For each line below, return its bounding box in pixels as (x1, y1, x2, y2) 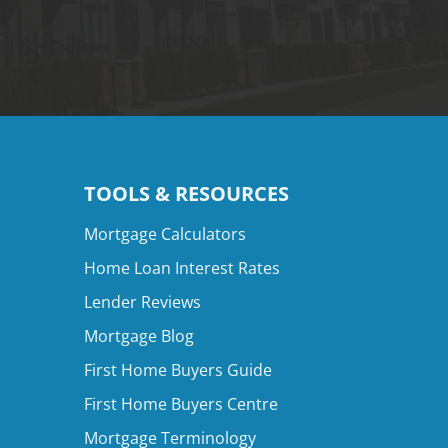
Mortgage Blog (83, 325, 194, 347)
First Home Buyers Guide (83, 359, 272, 381)
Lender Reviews (83, 291, 201, 313)
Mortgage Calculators (83, 223, 246, 245)
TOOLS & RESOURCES (83, 180, 289, 207)
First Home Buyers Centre (83, 393, 278, 415)
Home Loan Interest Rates (83, 257, 280, 279)
